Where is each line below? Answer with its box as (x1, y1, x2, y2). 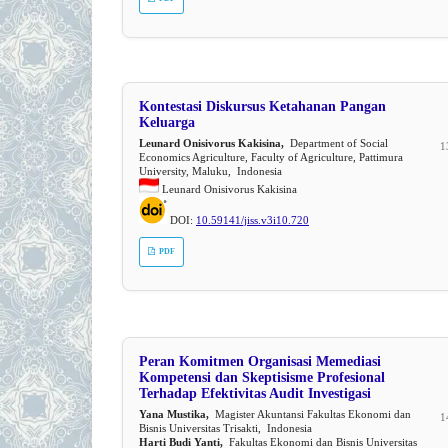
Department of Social (284, 136, 388, 149)
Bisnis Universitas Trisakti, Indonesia (139, 421, 312, 434)
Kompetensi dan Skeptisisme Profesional (139, 369, 385, 385)
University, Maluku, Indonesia (139, 164, 282, 177)
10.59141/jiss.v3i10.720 (196, 213, 309, 226)
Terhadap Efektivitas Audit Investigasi (139, 385, 371, 401)
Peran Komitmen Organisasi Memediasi (139, 353, 381, 369)
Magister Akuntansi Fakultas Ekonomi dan (209, 407, 411, 420)
